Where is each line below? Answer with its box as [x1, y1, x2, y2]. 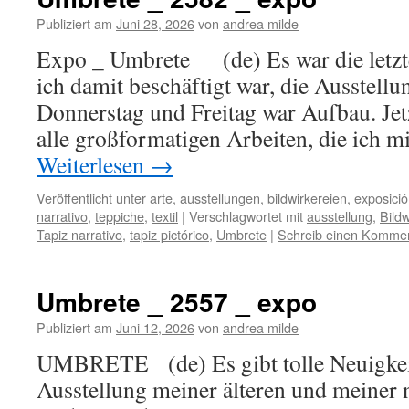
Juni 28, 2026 [116, 14, 194, 33]
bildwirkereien [267, 188, 347, 207]
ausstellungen [180, 188, 260, 207]
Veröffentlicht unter [37, 188, 146, 207]
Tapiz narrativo [37, 225, 122, 244]
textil [152, 206, 178, 225]
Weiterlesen [37, 149, 150, 180]
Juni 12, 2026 [116, 318, 194, 337]
